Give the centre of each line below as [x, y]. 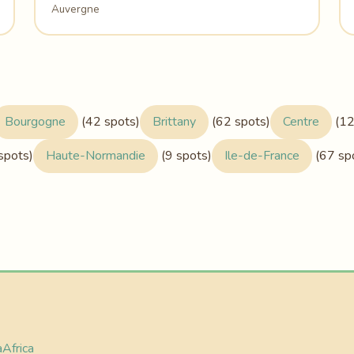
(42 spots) [109, 121]
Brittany [174, 121]
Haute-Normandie [96, 155]
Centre [301, 121]
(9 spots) [185, 155]
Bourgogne [35, 121]
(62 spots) [239, 121]
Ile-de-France [262, 155]
